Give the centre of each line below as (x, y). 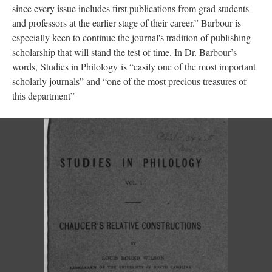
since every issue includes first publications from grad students (131, 8)
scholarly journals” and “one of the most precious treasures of (129, 81)
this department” (43, 96)
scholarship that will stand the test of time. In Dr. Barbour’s (124, 52)
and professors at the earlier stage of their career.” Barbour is (127, 23)
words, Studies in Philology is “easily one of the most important (134, 66)
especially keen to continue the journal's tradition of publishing (131, 37)
